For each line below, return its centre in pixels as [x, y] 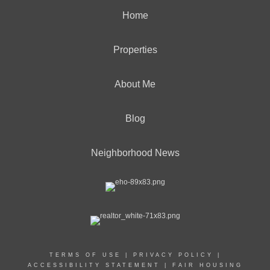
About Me [135, 84]
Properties [135, 50]
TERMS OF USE [85, 255]
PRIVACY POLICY [173, 255]
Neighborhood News [135, 153]
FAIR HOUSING [207, 265]
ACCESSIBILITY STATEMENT [94, 265]
